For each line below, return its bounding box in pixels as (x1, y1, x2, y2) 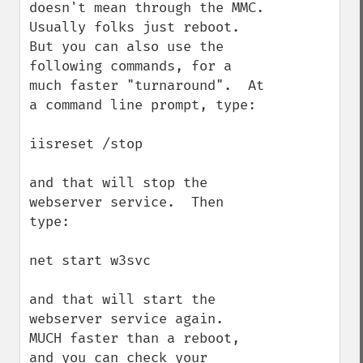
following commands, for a (29, 58, 232, 75)
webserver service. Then (29, 194, 224, 211)
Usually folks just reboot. (29, 19, 240, 36)
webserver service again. (29, 310, 224, 327)
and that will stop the (29, 174, 207, 191)
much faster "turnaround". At (29, 77, 264, 94)
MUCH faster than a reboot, (29, 330, 240, 347)
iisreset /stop (29, 135, 143, 152)
